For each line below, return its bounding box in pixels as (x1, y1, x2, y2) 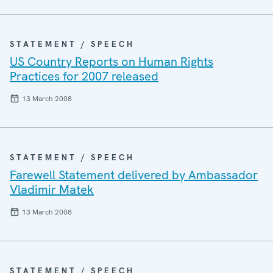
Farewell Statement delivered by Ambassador (10, 167, 258, 183)
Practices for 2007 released (10, 68, 158, 84)
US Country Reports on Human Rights (10, 54, 213, 69)
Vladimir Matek (10, 182, 94, 197)
